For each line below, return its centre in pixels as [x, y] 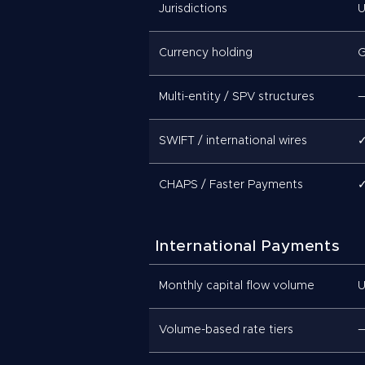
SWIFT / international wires [233, 141]
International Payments [248, 246]
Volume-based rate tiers [226, 330]
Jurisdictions [193, 9]
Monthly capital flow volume [237, 286]
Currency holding [206, 53]
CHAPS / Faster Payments [231, 185]
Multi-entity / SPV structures [237, 97]
